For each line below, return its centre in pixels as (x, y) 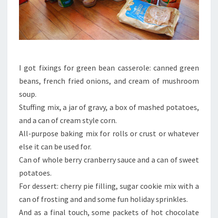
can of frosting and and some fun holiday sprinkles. (103, 199)
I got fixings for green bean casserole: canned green (109, 67)
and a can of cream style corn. (68, 120)
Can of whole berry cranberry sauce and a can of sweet (109, 159)
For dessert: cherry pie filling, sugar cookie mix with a (109, 186)
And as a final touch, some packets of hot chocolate (109, 212)
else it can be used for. (55, 146)
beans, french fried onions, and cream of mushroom (109, 81)
